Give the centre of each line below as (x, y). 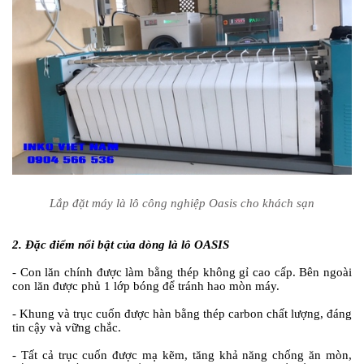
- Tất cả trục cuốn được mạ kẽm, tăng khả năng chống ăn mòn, (182, 355)
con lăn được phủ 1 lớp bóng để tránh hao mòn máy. (146, 286)
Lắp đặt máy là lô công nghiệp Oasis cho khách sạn (182, 204)
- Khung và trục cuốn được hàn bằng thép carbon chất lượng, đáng (182, 314)
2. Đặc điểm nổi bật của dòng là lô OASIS (121, 245)
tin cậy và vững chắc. (67, 328)
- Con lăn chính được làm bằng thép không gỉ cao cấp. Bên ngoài (182, 273)
